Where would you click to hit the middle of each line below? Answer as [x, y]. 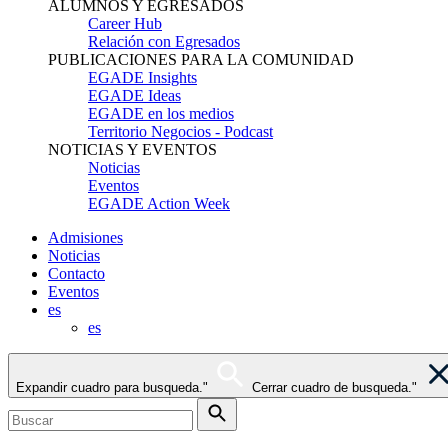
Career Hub [125, 23]
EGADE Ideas [134, 95]
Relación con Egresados [164, 41]
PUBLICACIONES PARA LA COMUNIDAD [201, 59]
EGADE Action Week [159, 203]
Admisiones [85, 237]
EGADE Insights [142, 77]
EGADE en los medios [161, 113]
